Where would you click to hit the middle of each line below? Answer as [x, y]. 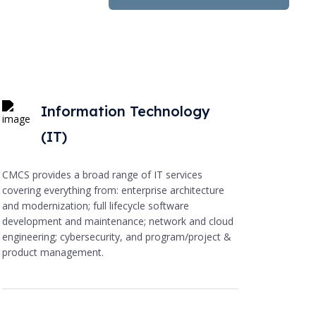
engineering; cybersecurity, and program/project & [117, 236]
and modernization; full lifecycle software [96, 205]
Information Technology [126, 111]
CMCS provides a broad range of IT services [103, 174]
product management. [53, 252]
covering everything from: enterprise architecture [114, 190]
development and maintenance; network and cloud [118, 221]
